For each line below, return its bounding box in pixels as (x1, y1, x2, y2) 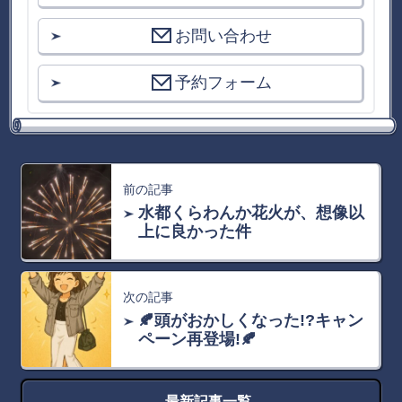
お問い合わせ (175, 26, 273, 45)
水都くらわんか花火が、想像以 (138, 203, 365, 222)
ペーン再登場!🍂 (138, 329, 258, 348)
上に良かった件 (138, 222, 252, 240)
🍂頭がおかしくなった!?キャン (138, 310, 364, 329)
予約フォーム (175, 74, 273, 92)
